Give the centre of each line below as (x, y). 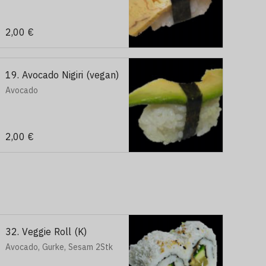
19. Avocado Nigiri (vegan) (62, 75)
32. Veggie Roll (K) (46, 232)
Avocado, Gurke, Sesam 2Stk (59, 247)
